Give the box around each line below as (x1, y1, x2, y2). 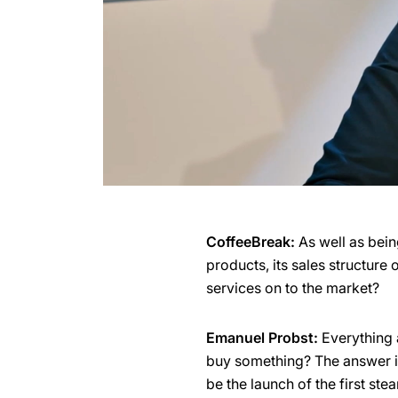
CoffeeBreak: (206, 233, 299, 251)
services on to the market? (206, 279, 380, 298)
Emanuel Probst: (206, 329, 319, 347)
